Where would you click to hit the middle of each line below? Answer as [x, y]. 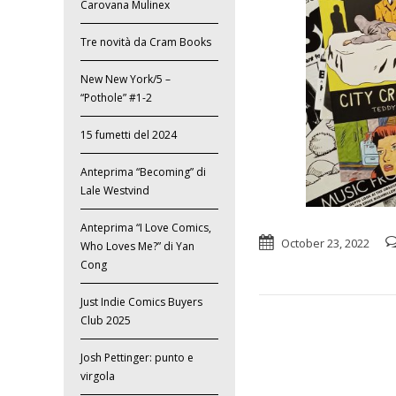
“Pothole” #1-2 [117, 98]
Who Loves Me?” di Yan [138, 247]
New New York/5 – [126, 80]
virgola [98, 377]
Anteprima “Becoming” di [144, 172]
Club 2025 [106, 321]
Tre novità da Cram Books [146, 42]
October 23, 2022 [326, 243]
